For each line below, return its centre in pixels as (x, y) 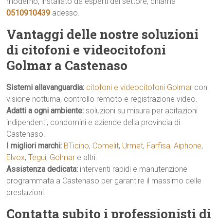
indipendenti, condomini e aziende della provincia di (93, 122)
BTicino (77, 146)
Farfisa (159, 146)
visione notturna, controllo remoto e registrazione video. (102, 99)
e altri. (86, 157)
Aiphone (188, 146)
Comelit (106, 146)
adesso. (65, 13)
